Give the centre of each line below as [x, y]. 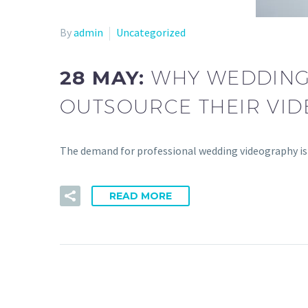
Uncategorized [151, 32]
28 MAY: [106, 77]
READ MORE [141, 196]
